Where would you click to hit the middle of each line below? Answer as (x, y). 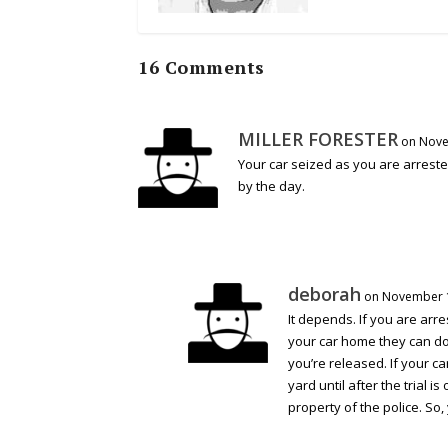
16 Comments (201, 67)
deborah (324, 294)
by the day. (271, 186)
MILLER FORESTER (318, 139)
